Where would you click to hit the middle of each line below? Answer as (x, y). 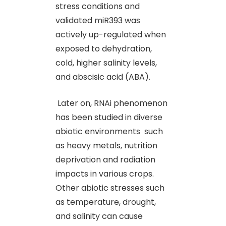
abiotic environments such (109, 131)
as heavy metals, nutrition (106, 145)
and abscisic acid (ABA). (103, 77)
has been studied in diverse (109, 117)
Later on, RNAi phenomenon (111, 103)
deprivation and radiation (105, 159)
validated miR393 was (98, 20)
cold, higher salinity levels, (106, 63)
